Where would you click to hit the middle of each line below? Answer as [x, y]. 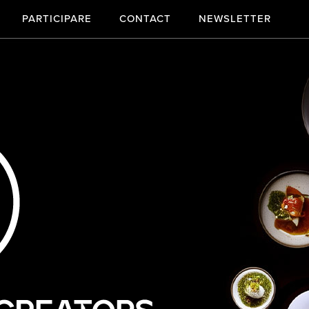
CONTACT [145, 19]
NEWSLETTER [235, 19]
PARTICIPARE [57, 19]
